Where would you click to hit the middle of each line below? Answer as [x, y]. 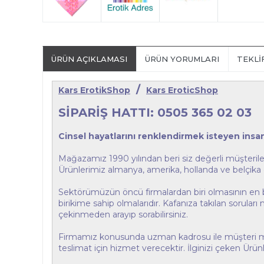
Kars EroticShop [182, 90]
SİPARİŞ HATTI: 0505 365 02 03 [155, 113]
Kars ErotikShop [94, 90]
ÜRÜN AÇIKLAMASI [89, 59]
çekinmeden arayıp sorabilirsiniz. [123, 214]
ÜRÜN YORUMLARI [182, 59]
